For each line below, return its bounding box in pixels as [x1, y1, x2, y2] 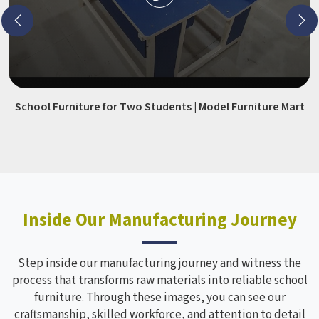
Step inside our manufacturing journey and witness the [18, 255, 301, 272]
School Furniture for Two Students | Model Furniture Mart [14, 99, 305, 115]
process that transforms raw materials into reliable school [11, 272, 308, 289]
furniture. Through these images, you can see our [33, 289, 286, 306]
